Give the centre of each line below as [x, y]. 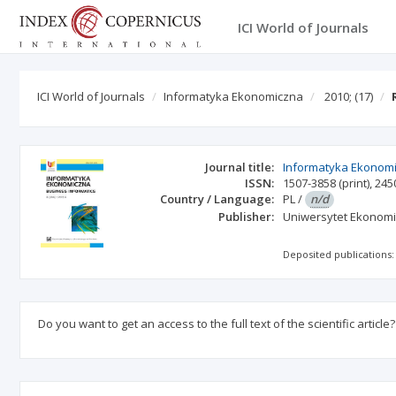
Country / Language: [217, 199]
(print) [354, 183]
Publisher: [247, 217]
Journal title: [240, 167]
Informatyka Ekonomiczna [233, 96]
